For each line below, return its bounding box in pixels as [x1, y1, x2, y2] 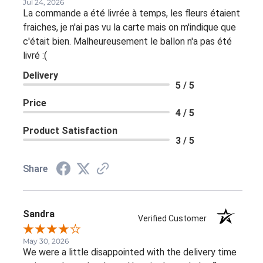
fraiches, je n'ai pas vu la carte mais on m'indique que [23, 21, 236, 33]
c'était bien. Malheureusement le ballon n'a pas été [23, 35, 232, 47]
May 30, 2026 [23, 236, 69, 245]
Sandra [23, 208, 55, 220]
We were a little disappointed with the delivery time [23, 246, 237, 258]
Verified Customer [138, 213, 213, 223]
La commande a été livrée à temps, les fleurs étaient [23, 7, 240, 19]
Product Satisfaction [23, 124, 117, 136]
